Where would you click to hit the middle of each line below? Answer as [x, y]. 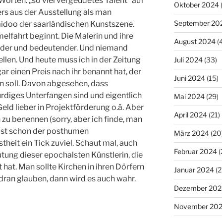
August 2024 [194, 41]
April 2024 [190, 114]
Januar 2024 [194, 169]
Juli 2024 [188, 59]
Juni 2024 [189, 78]
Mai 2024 [189, 96]
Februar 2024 [195, 151]
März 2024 [191, 133]
